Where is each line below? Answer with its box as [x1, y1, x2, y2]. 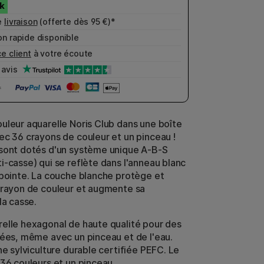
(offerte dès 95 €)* [37, 16, 115, 27]
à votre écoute [31, 48, 93, 58]
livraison [4, 16, 38, 27]
